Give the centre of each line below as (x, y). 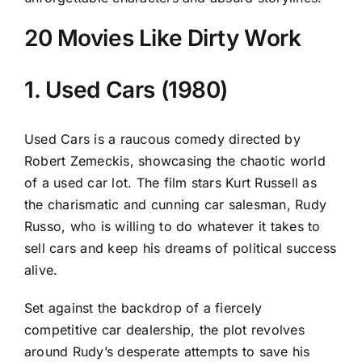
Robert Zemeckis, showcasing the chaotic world (175, 160)
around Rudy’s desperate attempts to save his (167, 351)
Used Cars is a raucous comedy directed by (162, 139)
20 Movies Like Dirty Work (163, 38)
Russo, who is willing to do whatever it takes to (173, 226)
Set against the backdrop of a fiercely (143, 307)
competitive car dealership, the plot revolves (164, 329)
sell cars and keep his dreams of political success (180, 248)
